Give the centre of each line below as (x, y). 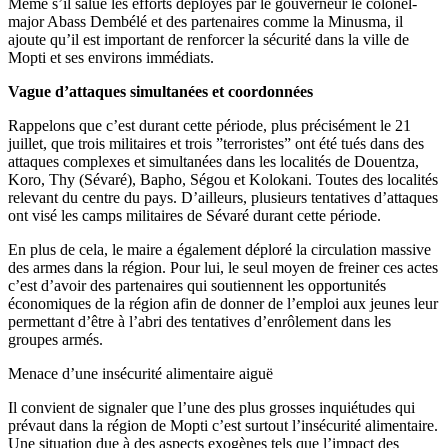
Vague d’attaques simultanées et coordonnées (160, 91)
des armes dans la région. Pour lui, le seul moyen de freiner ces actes (223, 267)
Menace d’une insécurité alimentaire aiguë (140, 373)
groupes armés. (55, 339)
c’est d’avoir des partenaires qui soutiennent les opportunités (197, 285)
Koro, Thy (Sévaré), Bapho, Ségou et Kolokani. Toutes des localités (223, 179)
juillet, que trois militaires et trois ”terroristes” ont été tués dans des (216, 143)
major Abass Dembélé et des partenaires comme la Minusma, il (205, 21)
